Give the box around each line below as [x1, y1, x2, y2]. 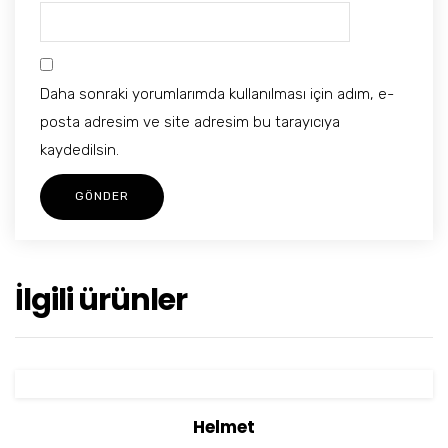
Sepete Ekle [297, 409, 375, 427]
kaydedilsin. [40, 141, 119, 160]
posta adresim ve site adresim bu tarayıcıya [40, 113, 340, 132]
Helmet [193, 415, 255, 440]
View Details [87, 409, 167, 427]
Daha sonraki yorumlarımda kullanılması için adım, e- [40, 85, 394, 104]
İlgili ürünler [15, 279, 187, 322]
